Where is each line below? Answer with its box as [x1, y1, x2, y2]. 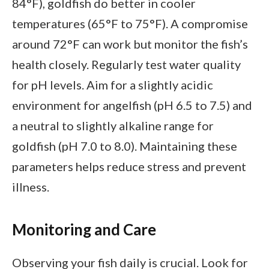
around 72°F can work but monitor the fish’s [12, 37, 248, 52]
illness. [12, 180, 49, 195]
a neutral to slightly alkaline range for [12, 118, 214, 133]
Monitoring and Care [12, 220, 156, 238]
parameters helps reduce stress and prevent [12, 159, 246, 174]
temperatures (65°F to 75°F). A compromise [12, 16, 248, 31]
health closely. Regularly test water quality [12, 57, 241, 72]
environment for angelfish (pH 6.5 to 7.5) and [12, 98, 252, 113]
